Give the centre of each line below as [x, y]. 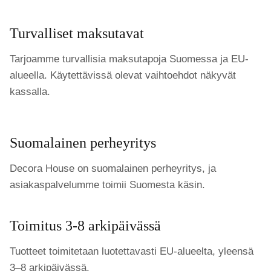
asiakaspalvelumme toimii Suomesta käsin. [107, 185]
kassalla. [30, 92]
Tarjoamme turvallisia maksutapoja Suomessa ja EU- [129, 59]
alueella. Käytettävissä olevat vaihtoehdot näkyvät [123, 76]
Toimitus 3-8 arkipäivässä [85, 226]
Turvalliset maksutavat [77, 34]
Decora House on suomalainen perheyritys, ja [113, 169]
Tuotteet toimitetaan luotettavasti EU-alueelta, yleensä [132, 252]
